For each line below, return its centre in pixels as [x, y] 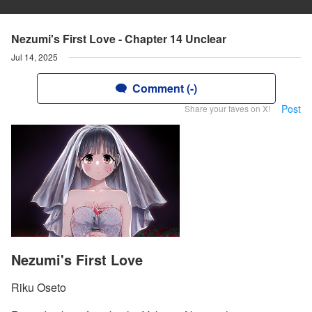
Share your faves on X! [227, 108]
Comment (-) [164, 88]
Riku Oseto [39, 288]
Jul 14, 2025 [34, 57]
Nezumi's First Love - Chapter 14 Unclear [119, 39]
